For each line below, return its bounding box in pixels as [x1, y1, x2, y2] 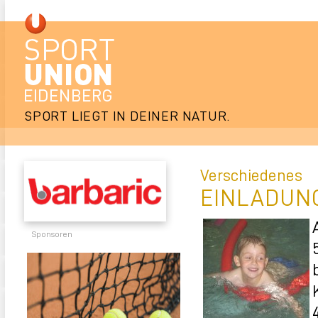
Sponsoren [32, 229, 72, 239]
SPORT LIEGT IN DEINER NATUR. [25, 106, 230, 124]
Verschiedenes [200, 163, 302, 185]
